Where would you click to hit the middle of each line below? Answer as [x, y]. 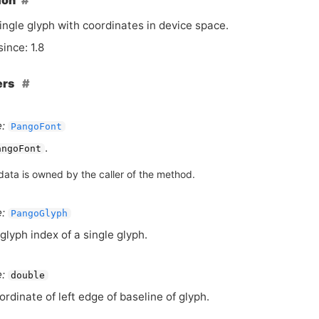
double [28, 276]
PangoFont [37, 126]
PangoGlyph [40, 213]
